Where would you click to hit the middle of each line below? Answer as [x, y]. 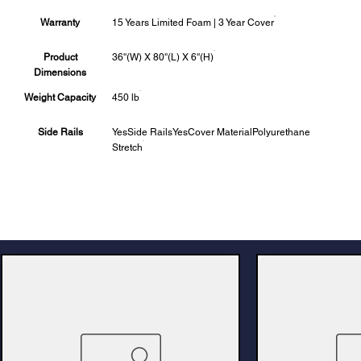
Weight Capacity [60, 98]
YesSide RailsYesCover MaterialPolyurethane [212, 133]
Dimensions [60, 73]
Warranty [60, 23]
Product [60, 58]
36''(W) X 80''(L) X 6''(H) [163, 58]
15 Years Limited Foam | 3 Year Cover [193, 23]
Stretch [128, 148]
